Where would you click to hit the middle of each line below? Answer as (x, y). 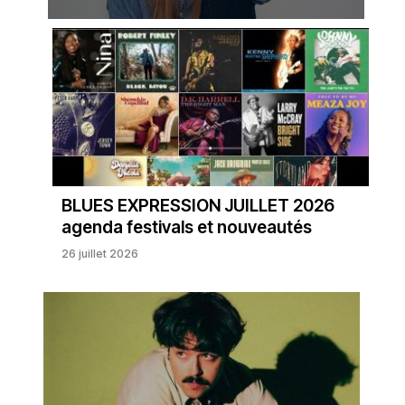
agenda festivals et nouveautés (186, 227)
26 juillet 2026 (99, 253)
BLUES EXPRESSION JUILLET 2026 (198, 205)
